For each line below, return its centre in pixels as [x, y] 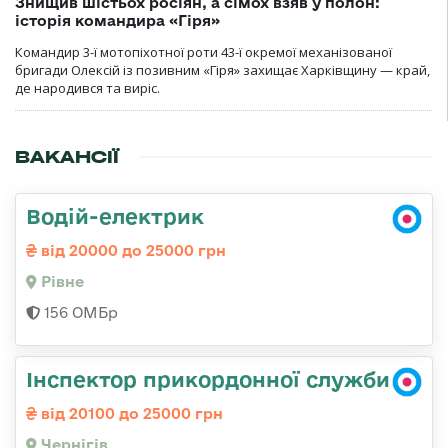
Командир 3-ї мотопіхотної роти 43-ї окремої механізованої [203, 52]
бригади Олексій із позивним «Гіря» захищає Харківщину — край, [222, 70]
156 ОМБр [79, 313]
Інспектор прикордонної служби [208, 379]
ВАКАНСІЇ [67, 157]
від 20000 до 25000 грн [131, 251]
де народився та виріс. [87, 88]
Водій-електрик [115, 216]
